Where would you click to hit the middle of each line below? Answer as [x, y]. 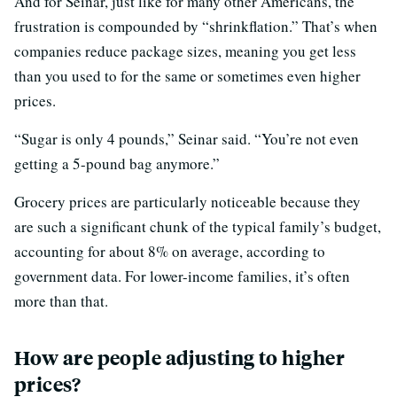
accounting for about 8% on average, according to [170, 251]
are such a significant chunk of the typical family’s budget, [198, 226]
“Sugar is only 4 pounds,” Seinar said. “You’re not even [187, 138]
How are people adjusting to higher [179, 357]
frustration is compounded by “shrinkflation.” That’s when [196, 26]
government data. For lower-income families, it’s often [182, 276]
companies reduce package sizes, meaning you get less [185, 51]
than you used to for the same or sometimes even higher [187, 75]
